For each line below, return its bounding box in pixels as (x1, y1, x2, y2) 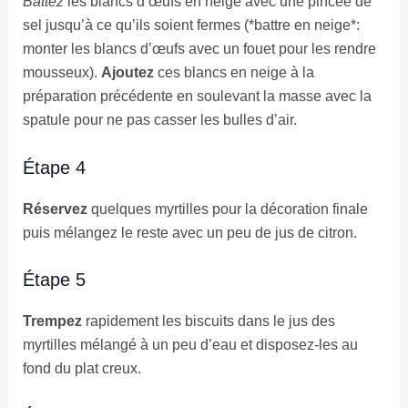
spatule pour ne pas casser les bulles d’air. (22, 111, 297, 127)
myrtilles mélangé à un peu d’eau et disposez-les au (22, 337, 358, 353)
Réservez (22, 200, 87, 217)
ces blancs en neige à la (153, 64, 314, 80)
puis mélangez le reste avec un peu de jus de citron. (22, 224, 357, 240)
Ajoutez (100, 64, 154, 80)
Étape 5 (22, 270, 86, 291)
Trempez (22, 313, 82, 330)
